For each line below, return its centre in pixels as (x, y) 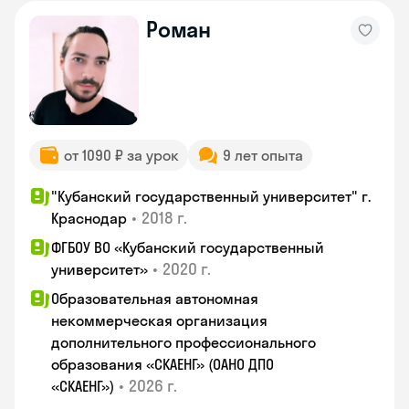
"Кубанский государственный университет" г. (211, 196)
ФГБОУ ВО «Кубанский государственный (188, 247)
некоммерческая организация (159, 320)
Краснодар (89, 218)
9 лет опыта (263, 155)
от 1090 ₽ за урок (121, 155)
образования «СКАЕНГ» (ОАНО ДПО (163, 364)
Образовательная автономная (155, 299)
